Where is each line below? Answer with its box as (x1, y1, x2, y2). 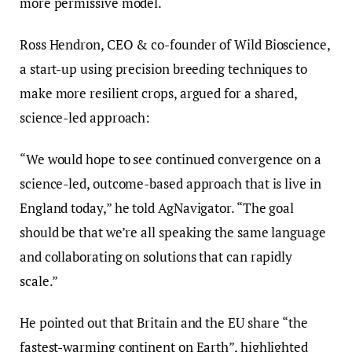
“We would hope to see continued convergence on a (20, 150, 321, 169)
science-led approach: (20, 108, 151, 127)
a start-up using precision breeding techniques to (20, 60, 307, 79)
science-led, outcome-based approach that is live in (20, 174, 321, 193)
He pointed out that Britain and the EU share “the (20, 313, 308, 332)
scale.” (20, 272, 59, 291)
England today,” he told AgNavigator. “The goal (20, 199, 295, 218)
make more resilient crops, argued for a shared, (20, 84, 298, 103)
